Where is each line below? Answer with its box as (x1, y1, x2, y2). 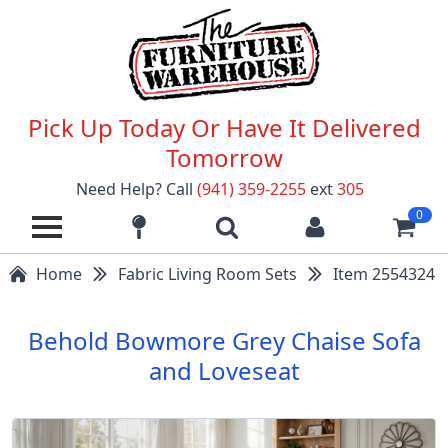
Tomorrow (165, 140, 283, 174)
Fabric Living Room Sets (118, 262, 297, 285)
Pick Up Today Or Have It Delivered (27, 110, 421, 144)
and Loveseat (148, 353, 300, 387)
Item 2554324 (333, 262, 435, 285)
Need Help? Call (76, 177, 193, 200)
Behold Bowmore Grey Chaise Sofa (27, 323, 421, 357)
